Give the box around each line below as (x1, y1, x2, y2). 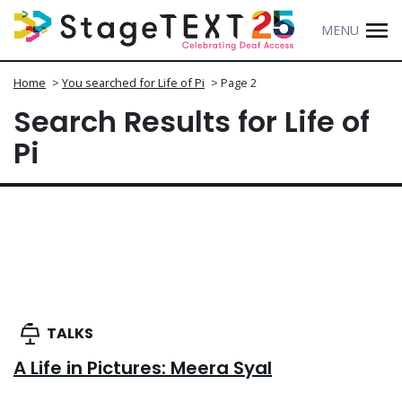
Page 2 (221, 74, 257, 92)
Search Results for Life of (13, 101, 370, 143)
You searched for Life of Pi (62, 74, 205, 92)
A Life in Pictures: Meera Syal (13, 355, 272, 381)
